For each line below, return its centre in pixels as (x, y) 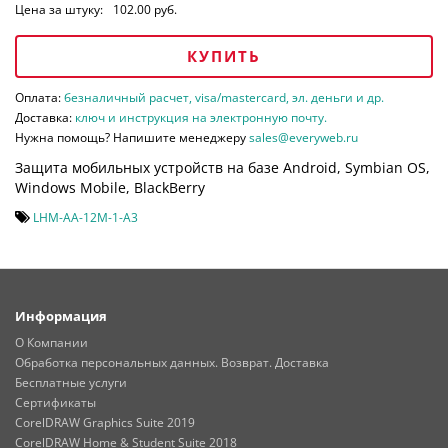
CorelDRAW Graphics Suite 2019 (105, 422)
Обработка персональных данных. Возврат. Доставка (172, 362)
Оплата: (39, 97)
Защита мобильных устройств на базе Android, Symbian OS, (222, 167)
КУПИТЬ (224, 55)
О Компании (51, 342)
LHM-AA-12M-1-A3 (85, 217)
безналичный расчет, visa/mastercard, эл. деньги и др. (224, 97)
